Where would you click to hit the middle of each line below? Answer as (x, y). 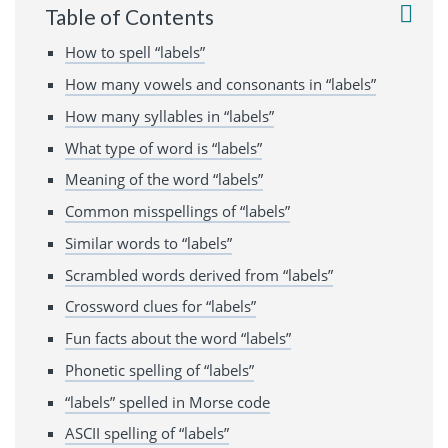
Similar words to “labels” (148, 242)
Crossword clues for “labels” (160, 306)
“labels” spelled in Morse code (167, 401)
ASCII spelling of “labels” (147, 433)
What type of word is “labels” (163, 147)
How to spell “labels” (135, 52)
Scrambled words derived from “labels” (199, 274)
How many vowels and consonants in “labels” (220, 84)
